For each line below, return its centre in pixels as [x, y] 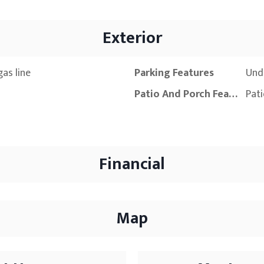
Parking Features [174, 73]
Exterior [132, 38]
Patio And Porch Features [233, 95]
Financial [132, 164]
